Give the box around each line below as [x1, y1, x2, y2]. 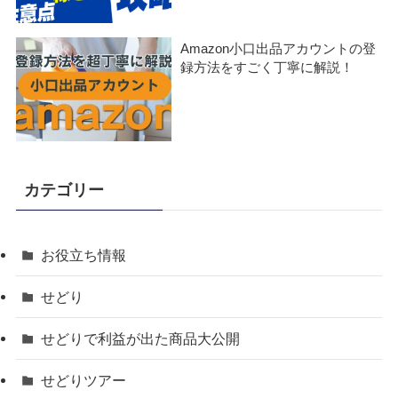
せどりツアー [41, 372, 127, 389]
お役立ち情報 [41, 246, 127, 263]
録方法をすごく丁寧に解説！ [180, 60, 354, 75]
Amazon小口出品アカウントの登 [180, 41, 377, 56]
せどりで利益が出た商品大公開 [41, 330, 241, 347]
